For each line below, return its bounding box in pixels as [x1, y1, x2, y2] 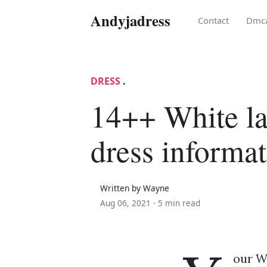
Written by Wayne [100, 182, 169, 194]
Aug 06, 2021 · [100, 197, 158, 209]
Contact [198, 14, 229, 27]
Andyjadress [91, 10, 170, 32]
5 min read [158, 197, 200, 209]
